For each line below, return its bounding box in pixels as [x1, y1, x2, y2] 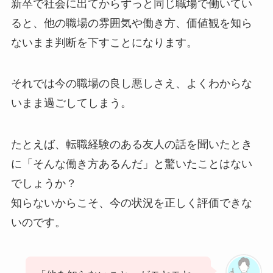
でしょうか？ [10, 177, 77, 190]
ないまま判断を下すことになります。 [10, 36, 197, 49]
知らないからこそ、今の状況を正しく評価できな [10, 197, 252, 210]
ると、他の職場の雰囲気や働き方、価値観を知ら [10, 16, 252, 29]
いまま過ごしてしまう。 [10, 97, 132, 110]
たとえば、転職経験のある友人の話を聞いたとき [10, 138, 252, 151]
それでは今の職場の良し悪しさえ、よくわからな [10, 77, 252, 90]
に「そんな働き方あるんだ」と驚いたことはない [10, 158, 252, 171]
